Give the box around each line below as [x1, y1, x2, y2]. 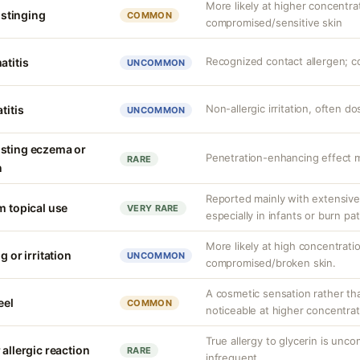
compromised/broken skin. [206, 256, 336, 269]
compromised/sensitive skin [206, 16, 342, 29]
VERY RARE [127, 202, 179, 214]
